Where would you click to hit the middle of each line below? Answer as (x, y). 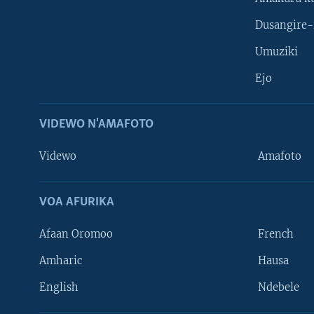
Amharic (61, 261)
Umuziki (277, 52)
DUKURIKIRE (36, 304)
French (276, 234)
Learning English (48, 267)
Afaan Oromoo (76, 234)
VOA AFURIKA (77, 202)
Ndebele (279, 287)
